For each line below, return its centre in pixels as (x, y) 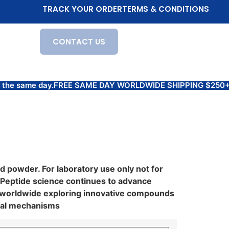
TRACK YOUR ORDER (83, 9)
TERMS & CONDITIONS (166, 9)
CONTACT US (79, 42)
